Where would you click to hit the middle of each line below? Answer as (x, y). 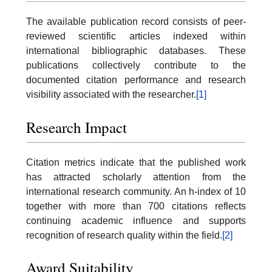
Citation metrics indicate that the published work (136, 162)
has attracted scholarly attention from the (136, 177)
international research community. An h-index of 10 (136, 191)
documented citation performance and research (136, 80)
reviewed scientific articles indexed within (136, 36)
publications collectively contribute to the (136, 66)
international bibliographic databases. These (136, 51)
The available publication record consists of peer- (136, 22)
